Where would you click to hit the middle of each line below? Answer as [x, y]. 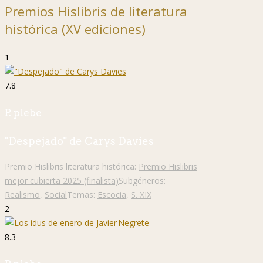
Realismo [22, 194]
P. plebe [23, 113]
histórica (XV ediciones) [75, 28]
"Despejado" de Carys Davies [79, 141]
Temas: [82, 194]
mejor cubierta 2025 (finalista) [62, 180]
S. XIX [141, 194]
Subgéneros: [142, 180]
